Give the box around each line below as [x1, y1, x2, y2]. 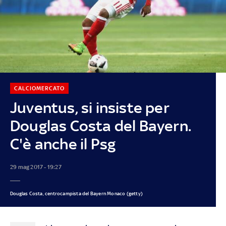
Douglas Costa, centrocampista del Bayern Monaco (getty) [10, 190, 143, 196]
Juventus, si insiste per [10, 98, 169, 117]
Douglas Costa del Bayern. [10, 117, 191, 135]
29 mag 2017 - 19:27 [10, 163, 62, 171]
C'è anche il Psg [10, 135, 116, 153]
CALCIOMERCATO [14, 84, 65, 92]
